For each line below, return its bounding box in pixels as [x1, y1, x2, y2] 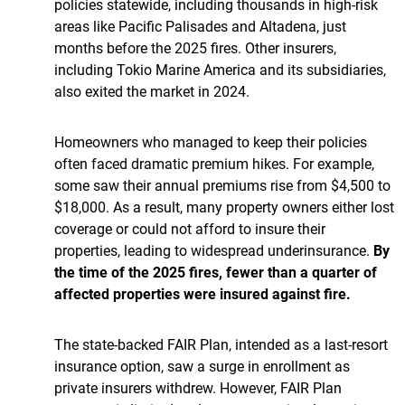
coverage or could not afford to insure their [54, 219, 325, 238]
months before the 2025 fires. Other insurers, [54, 38, 336, 57]
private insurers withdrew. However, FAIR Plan [54, 378, 342, 397]
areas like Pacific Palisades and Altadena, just [54, 16, 346, 35]
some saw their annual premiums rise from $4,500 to [54, 175, 391, 194]
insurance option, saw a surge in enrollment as [54, 356, 350, 375]
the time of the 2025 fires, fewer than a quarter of [54, 262, 377, 281]
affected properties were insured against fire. [54, 284, 351, 303]
